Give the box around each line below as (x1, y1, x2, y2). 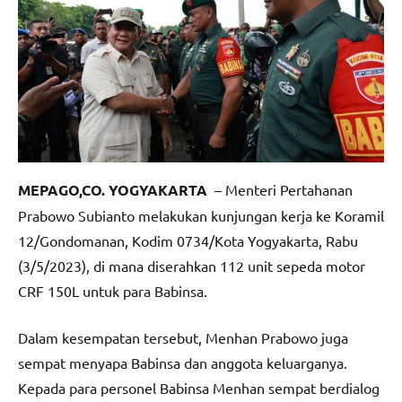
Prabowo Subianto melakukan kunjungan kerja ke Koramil (18, 205, 384, 224)
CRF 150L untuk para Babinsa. (18, 281, 207, 300)
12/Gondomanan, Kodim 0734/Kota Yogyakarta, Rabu (18, 231, 358, 249)
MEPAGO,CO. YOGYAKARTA (18, 179, 211, 199)
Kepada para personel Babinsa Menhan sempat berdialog (18, 378, 380, 397)
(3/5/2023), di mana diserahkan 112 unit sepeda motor (18, 256, 365, 275)
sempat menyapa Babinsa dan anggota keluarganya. (18, 353, 347, 371)
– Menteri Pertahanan (211, 179, 353, 198)
